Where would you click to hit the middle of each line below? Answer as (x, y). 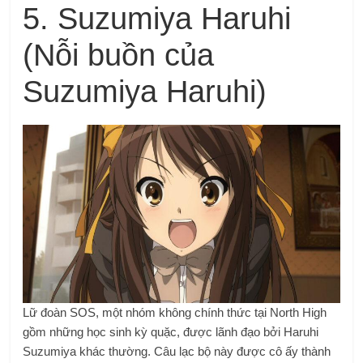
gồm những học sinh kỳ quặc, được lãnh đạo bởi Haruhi (171, 331)
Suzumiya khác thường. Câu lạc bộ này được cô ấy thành (177, 351)
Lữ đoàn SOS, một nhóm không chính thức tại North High (175, 312)
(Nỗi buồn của (119, 55)
